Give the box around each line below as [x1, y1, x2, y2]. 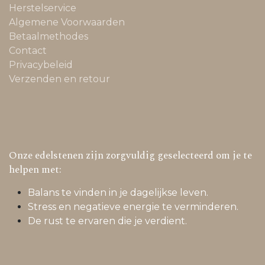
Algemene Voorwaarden [9, 16, 125, 28]
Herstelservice [9, 2, 76, 14]
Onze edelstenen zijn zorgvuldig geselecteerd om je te [9, 147, 252, 163]
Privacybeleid [9, 59, 73, 70]
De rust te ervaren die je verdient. [28, 215, 189, 227]
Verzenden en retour [9, 73, 110, 85]
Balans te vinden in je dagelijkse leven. [28, 186, 208, 198]
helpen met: [9, 161, 62, 177]
